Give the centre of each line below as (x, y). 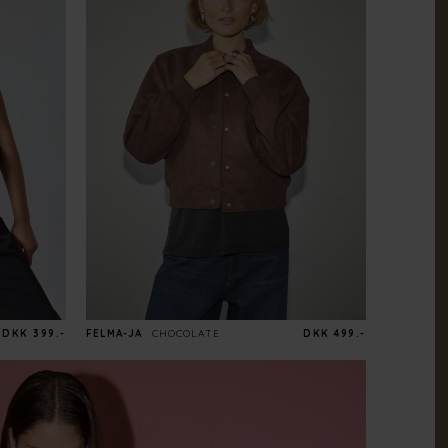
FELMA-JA (113, 334)
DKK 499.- (334, 334)
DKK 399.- (34, 334)
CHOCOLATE (185, 334)
